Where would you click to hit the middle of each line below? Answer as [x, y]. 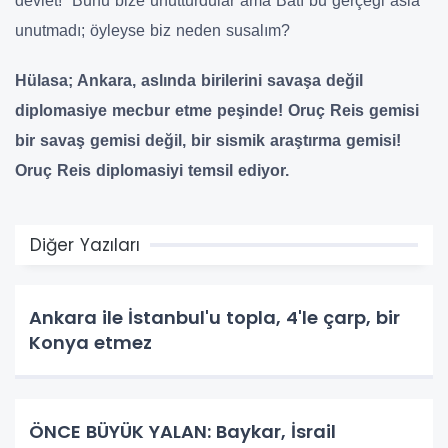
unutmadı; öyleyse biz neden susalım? [152, 30]
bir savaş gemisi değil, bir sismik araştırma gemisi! [208, 140]
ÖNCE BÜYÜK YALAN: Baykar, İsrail [182, 431]
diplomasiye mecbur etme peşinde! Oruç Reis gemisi [217, 110]
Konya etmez [90, 342]
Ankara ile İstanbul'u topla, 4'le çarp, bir [214, 317]
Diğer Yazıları [85, 244]
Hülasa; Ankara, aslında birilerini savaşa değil [189, 80]
